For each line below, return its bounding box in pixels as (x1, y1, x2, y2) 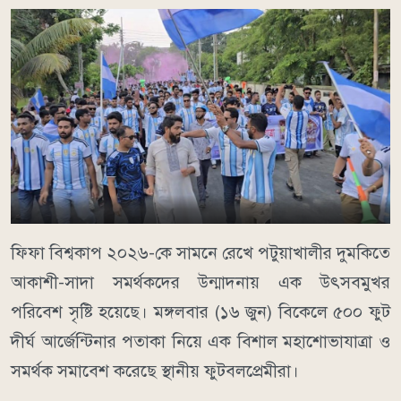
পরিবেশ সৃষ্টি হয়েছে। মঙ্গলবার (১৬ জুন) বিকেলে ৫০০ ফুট (11, 302, 390, 323)
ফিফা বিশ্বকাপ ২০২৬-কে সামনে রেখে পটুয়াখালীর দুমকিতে (11, 243, 390, 264)
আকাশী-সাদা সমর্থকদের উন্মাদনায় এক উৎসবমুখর (11, 272, 390, 294)
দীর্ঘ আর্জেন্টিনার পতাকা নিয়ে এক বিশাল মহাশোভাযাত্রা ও (11, 331, 390, 353)
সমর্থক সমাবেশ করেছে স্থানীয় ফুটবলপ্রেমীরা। (11, 361, 299, 382)
